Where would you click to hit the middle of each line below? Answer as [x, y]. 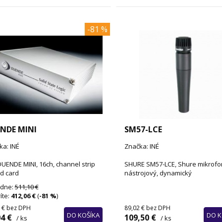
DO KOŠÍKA [83, 215]
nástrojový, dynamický [158, 173]
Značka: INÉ [141, 146]
